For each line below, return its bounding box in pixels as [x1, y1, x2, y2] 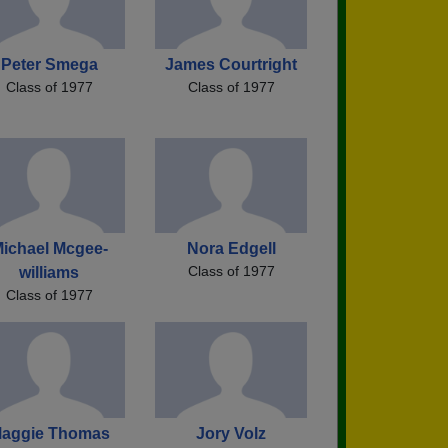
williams [19, 264, 79, 282]
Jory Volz [196, 425, 266, 442]
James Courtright [165, 55, 297, 73]
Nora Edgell [186, 240, 276, 258]
